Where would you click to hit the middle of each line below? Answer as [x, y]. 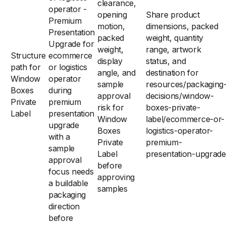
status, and [166, 61]
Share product [173, 15]
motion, [111, 26]
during [60, 90]
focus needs [71, 172]
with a [60, 137]
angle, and [117, 73]
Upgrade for [71, 44]
